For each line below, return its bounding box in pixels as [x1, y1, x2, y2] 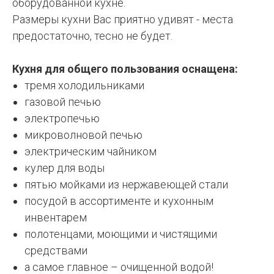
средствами [24, 244, 87, 257]
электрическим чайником [24, 145, 157, 158]
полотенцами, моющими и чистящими [24, 228, 217, 241]
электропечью [24, 112, 100, 125]
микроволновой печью [24, 128, 143, 142]
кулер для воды [24, 161, 105, 175]
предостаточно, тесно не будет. [12, 29, 172, 43]
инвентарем [24, 211, 87, 224]
